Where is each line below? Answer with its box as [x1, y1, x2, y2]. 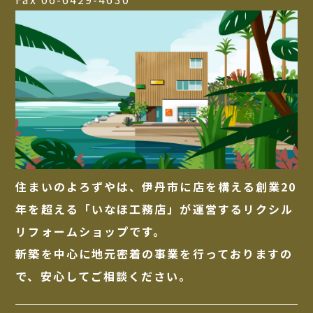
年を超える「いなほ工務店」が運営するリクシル [15, 201, 294, 218]
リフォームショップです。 [15, 223, 166, 240]
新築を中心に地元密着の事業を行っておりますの [15, 245, 293, 263]
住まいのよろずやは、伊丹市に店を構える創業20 [15, 178, 297, 196]
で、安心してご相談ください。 [15, 268, 192, 285]
